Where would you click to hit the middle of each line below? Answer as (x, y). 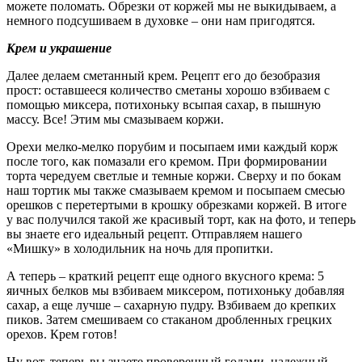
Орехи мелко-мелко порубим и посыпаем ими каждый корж (172, 146)
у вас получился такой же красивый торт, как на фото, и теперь (181, 219)
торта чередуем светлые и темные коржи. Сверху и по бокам (174, 175)
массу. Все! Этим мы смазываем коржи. (115, 119)
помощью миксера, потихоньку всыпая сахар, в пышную (164, 104)
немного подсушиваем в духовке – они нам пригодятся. (161, 20)
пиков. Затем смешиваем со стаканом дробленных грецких (169, 319)
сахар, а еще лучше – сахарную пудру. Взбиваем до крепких (171, 305)
